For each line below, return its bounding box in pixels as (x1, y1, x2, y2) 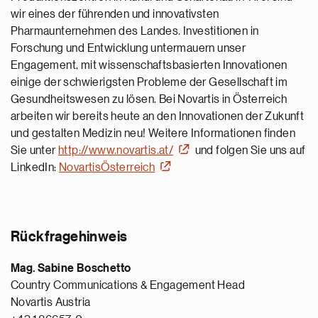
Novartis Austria (11, 297, 91, 308)
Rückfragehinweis (11, 230, 128, 244)
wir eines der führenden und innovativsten (11, 9, 219, 20)
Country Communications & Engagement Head (11, 280, 247, 291)
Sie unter (11, 145, 59, 156)
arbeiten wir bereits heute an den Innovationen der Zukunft (11, 111, 305, 122)
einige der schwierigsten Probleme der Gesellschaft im (11, 77, 288, 88)
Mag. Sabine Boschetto (11, 263, 131, 274)
